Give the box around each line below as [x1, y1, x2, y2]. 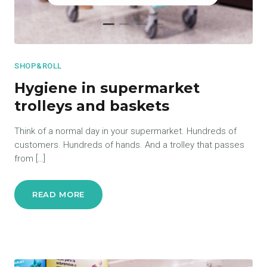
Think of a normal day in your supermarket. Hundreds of [14, 126, 237, 136]
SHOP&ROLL [14, 61, 62, 70]
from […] [14, 153, 45, 164]
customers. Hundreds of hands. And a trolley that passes [14, 139, 244, 150]
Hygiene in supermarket [14, 79, 200, 97]
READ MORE [32, 190, 85, 199]
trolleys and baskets [14, 97, 169, 114]
